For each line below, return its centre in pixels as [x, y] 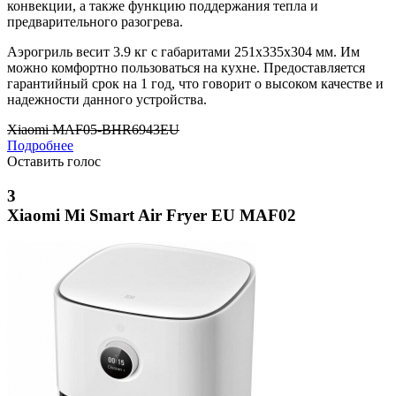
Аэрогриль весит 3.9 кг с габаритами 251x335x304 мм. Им [183, 51]
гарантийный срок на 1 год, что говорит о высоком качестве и [195, 83]
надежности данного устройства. [107, 99]
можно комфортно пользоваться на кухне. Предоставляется [186, 67]
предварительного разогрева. [95, 21]
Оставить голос [54, 161]
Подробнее [40, 145]
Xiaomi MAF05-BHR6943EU [93, 129]
